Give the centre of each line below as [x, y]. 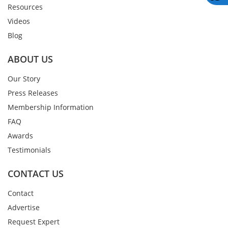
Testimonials [29, 150]
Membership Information [51, 107]
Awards [20, 136]
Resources [25, 7]
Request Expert [34, 222]
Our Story [24, 79]
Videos [19, 21]
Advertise [24, 208]
